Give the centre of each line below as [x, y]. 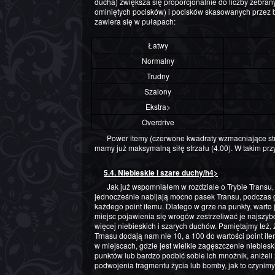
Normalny [158, 60]
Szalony [158, 91]
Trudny [158, 76]
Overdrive [158, 122]
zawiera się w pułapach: [135, 21]
